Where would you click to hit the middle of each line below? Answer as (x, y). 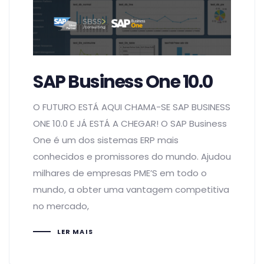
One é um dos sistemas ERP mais (106, 140)
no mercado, (61, 206)
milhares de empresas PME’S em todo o (120, 173)
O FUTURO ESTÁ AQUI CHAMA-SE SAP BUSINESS (132, 107)
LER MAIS (75, 232)
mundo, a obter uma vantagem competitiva (131, 189)
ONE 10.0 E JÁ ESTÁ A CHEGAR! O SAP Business (130, 123)
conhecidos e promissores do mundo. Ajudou (132, 156)
